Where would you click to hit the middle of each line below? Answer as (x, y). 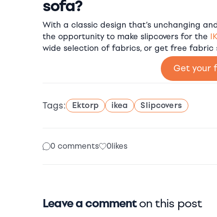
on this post (170, 203)
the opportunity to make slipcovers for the (126, 37)
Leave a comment (91, 203)
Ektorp (85, 106)
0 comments (75, 146)
